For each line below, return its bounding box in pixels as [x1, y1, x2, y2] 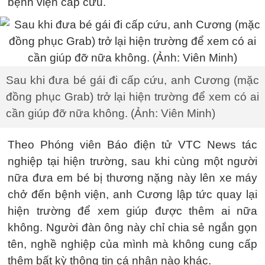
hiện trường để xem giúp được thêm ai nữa [8, 205, 257, 217]
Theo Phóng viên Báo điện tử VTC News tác [8, 138, 257, 151]
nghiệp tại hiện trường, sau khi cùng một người [8, 155, 257, 167]
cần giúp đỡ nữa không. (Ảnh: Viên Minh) [6, 107, 215, 119]
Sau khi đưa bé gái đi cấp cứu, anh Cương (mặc [6, 74, 259, 86]
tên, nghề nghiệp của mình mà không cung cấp [8, 238, 257, 250]
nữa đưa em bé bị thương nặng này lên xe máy [8, 172, 257, 184]
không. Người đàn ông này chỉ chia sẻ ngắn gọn [8, 221, 257, 234]
